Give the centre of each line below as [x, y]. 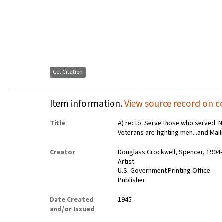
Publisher [132, 181]
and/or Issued [72, 209]
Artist [126, 162]
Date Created [72, 200]
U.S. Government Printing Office [164, 171]
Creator [62, 152]
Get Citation [68, 72]
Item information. [87, 104]
